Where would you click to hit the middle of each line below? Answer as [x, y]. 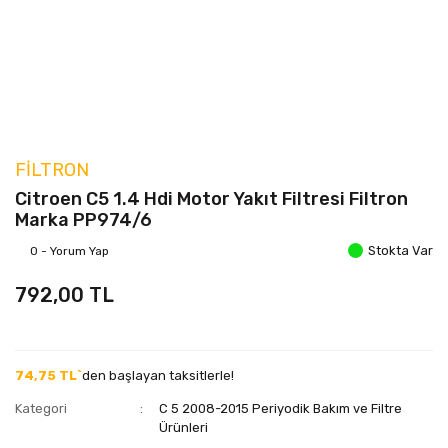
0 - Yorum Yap [69, 250]
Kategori [41, 408]
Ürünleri [184, 427]
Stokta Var [400, 250]
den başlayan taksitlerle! [158, 375]
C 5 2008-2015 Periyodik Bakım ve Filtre [281, 408]
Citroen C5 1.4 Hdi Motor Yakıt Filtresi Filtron [211, 199]
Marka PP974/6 [83, 220]
